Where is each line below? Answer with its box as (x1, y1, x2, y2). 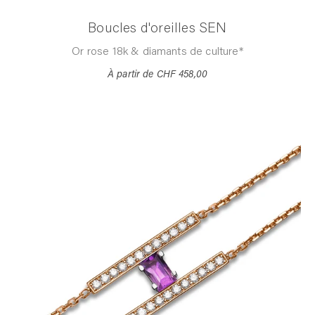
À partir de (107, 70, 154, 80)
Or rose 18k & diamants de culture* (72, 46, 243, 58)
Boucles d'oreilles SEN (88, 21, 227, 36)
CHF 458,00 (156, 70, 208, 80)
